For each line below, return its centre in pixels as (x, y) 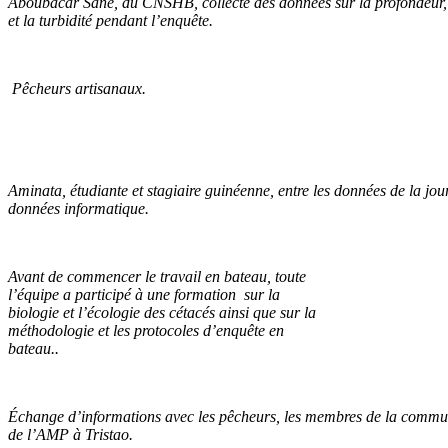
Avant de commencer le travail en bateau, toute (157, 276)
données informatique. (78, 208)
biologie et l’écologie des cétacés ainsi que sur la (162, 312)
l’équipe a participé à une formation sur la (144, 294)
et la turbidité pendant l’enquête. (110, 20)
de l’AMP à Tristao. (70, 434)
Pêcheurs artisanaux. (77, 88)
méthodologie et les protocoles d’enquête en (146, 330)
